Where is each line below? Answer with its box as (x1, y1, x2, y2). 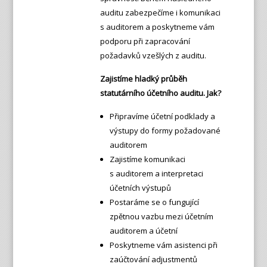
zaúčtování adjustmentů (109, 254, 197, 265)
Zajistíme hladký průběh (100, 73, 187, 84)
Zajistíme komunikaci (109, 154, 185, 164)
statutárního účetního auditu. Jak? (100, 88, 221, 98)
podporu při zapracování (100, 36, 190, 46)
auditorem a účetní (109, 225, 178, 236)
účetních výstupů (109, 182, 171, 193)
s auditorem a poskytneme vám (100, 21, 215, 32)
